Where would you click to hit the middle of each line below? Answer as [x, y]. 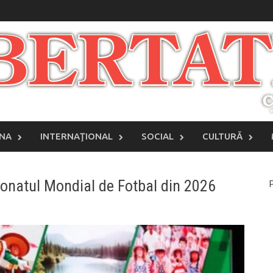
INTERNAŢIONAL [76, 136]
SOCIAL [158, 136]
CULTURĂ [222, 136]
